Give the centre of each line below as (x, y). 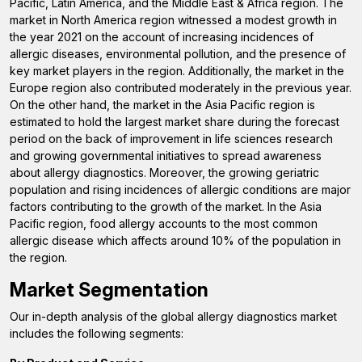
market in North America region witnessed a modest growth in (173, 20)
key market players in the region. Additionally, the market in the (177, 71)
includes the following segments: (97, 333)
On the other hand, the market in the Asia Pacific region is (162, 105)
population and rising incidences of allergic (126, 189)
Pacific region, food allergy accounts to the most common (164, 223)
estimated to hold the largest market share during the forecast (175, 122)
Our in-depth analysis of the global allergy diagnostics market (173, 316)
